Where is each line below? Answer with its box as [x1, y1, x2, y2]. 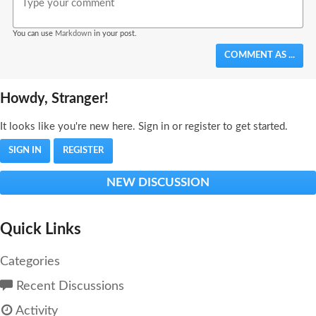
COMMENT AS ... [224, 51, 295, 61]
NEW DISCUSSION [107, 176, 209, 189]
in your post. [92, 30, 137, 38]
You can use [13, 30, 55, 38]
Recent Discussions [13, 280, 124, 293]
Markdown [55, 30, 92, 38]
